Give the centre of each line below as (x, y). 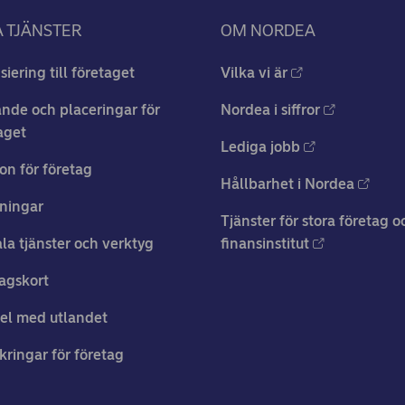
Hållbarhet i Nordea (287, 184)
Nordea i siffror (270, 110)
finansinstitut (265, 244)
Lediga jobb (260, 147)
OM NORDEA (268, 31)
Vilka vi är (254, 73)
